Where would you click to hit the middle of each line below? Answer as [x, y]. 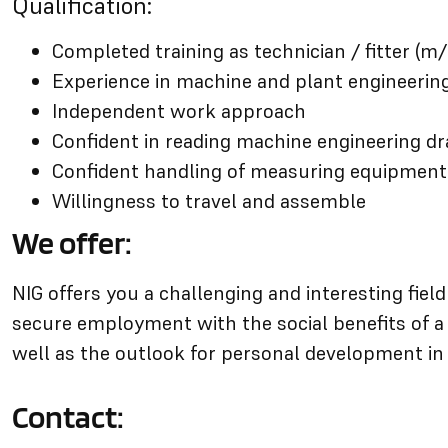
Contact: [68, 416]
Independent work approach [179, 111]
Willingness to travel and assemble [209, 201]
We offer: [72, 242]
